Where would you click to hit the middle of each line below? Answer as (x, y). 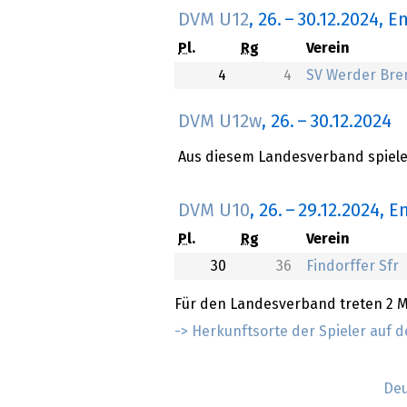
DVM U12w (220, 122)
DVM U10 (214, 211)
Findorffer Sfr (352, 267)
